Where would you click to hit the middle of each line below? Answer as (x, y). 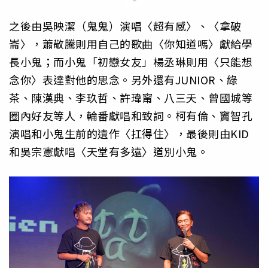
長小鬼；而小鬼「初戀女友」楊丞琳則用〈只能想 (131, 62)
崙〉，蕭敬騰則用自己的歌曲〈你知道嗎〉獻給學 (131, 44)
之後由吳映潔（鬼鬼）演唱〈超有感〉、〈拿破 (125, 26)
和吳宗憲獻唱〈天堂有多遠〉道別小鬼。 (109, 152)
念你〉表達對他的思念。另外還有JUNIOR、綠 (124, 80)
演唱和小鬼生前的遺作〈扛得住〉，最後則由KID (129, 134)
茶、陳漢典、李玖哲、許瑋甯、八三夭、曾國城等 (131, 98)
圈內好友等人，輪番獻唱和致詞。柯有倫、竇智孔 (131, 116)
